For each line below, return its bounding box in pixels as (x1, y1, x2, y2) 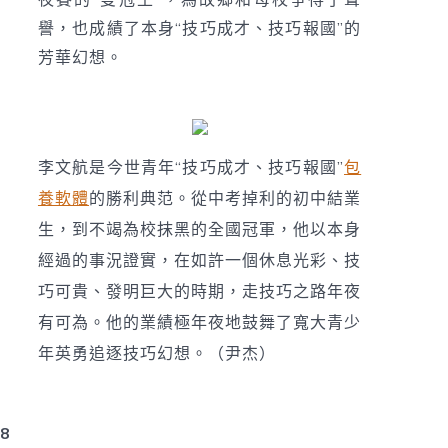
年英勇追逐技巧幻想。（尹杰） (37, 342, 276, 365)
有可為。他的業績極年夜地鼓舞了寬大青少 (37, 311, 362, 334)
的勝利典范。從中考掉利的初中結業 (89, 187, 362, 210)
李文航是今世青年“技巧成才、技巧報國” (37, 156, 345, 179)
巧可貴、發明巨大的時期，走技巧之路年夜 (37, 280, 362, 303)
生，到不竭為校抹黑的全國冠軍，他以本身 (37, 218, 362, 241)
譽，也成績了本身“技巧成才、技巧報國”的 (37, 18, 362, 41)
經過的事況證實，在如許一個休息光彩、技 (37, 249, 362, 272)
